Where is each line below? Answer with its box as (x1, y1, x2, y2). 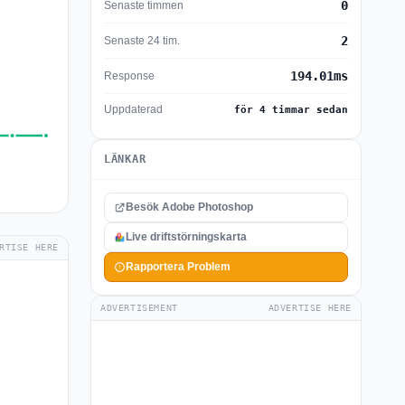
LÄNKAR (104, 153, 146, 165)
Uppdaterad (104, 103, 163, 116)
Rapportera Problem (126, 260, 231, 273)
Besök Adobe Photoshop (126, 201, 253, 213)
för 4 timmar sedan (234, 104, 348, 116)
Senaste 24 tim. (104, 33, 180, 47)
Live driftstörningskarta (126, 231, 247, 243)
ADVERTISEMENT (100, 303, 178, 313)
